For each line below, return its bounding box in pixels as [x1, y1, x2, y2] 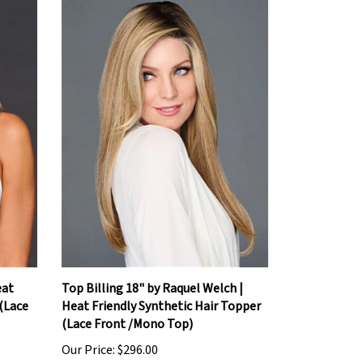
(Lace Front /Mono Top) [62, 303, 193, 322]
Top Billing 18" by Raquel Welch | [62, 267, 243, 286]
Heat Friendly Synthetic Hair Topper [62, 285, 261, 304]
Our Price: [62, 329, 115, 348]
